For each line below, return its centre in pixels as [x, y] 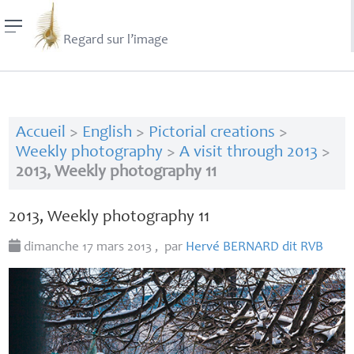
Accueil [40, 134]
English [107, 134]
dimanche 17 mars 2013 [88, 248]
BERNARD [251, 248]
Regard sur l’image [115, 41]
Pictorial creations [211, 134]
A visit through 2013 [248, 153]
